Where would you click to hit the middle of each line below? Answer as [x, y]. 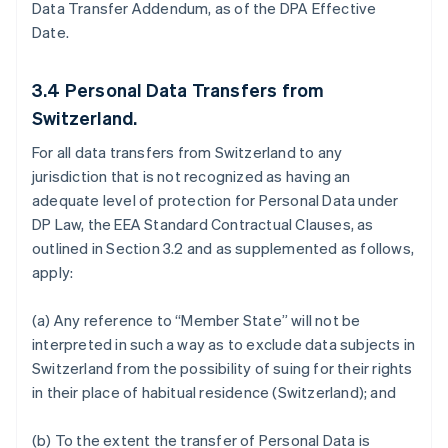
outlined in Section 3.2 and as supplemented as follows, [223, 248]
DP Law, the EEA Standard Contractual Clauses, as [203, 224]
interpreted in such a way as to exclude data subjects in [224, 344]
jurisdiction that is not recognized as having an [191, 176]
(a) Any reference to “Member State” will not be [196, 320]
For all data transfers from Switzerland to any [187, 152]
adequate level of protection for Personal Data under [215, 200]
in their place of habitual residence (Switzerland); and [214, 392]
